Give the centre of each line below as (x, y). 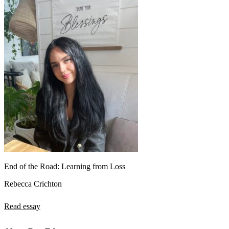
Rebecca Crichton (33, 184)
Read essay (22, 206)
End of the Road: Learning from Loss (65, 166)
